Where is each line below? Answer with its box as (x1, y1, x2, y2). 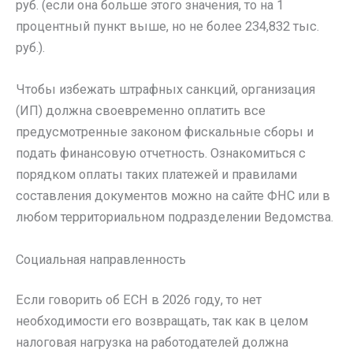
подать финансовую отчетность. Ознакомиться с (16, 146, 306, 162)
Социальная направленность (16, 251, 186, 267)
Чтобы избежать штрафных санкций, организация (16, 82, 315, 98)
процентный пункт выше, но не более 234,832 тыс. (16, 19, 319, 35)
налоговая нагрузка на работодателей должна (16, 335, 288, 351)
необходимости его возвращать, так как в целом (16, 314, 308, 329)
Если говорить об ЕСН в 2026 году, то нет (16, 292, 262, 308)
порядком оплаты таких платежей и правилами (16, 167, 297, 183)
